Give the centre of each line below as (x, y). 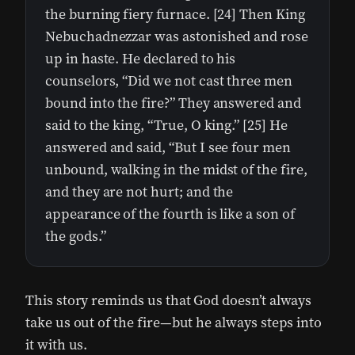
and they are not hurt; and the (139, 192)
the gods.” (76, 237)
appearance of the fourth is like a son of (170, 214)
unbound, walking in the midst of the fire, (176, 170)
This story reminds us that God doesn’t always (169, 301)
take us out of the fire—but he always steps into (174, 323)
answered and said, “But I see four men (168, 148)
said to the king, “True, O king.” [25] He (166, 126)
